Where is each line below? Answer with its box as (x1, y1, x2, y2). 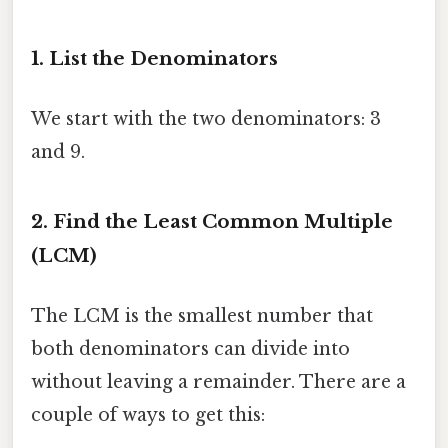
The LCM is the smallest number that (31, 304, 373, 327)
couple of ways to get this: (31, 403, 265, 426)
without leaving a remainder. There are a (31, 370, 406, 393)
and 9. (31, 140, 85, 163)
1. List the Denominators (31, 47, 278, 71)
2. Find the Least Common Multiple (31, 210, 393, 234)
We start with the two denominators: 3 (31, 107, 381, 130)
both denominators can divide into (31, 337, 350, 360)
